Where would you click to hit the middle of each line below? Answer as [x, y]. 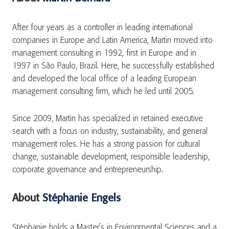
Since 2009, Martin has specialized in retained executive [108, 119]
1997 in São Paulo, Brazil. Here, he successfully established [113, 66]
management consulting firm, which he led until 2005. [105, 92]
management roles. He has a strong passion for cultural [106, 144]
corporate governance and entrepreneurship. [89, 170]
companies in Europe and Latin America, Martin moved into [112, 41]
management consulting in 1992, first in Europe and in [104, 53]
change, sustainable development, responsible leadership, [111, 157]
